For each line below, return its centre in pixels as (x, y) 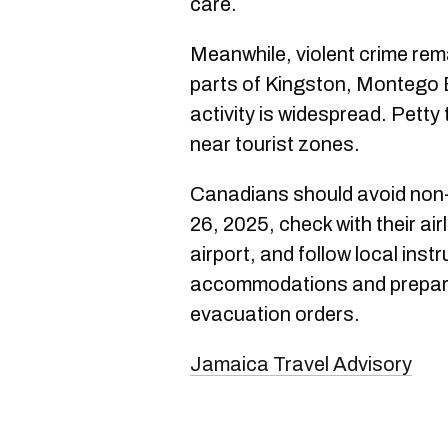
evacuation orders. (275, 313)
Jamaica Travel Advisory (301, 363)
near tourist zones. (275, 143)
